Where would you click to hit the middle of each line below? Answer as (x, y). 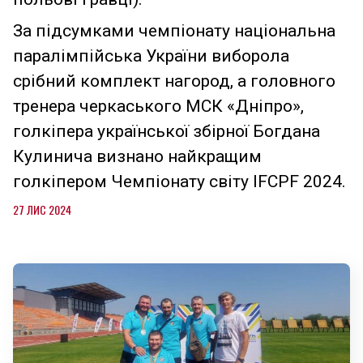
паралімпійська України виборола (151, 56)
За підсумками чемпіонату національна (174, 30)
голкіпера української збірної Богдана (167, 131)
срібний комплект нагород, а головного (174, 81)
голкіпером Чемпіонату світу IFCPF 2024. (179, 181)
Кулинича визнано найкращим (137, 156)
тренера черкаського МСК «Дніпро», (158, 106)
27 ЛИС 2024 (42, 209)
